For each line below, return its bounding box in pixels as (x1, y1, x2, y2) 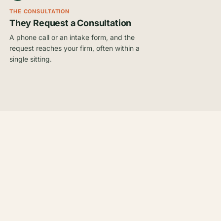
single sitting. (9, 55, 52, 63)
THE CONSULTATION (9, 8, 70, 15)
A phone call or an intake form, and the (9, 33, 135, 41)
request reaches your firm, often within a (9, 44, 140, 52)
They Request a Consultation (9, 18, 132, 28)
